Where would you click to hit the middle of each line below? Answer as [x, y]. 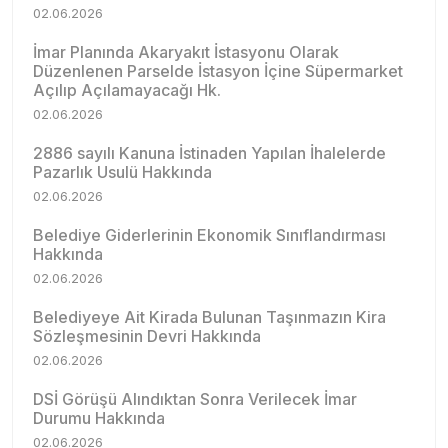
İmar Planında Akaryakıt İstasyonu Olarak [186, 52]
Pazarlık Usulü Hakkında [122, 172]
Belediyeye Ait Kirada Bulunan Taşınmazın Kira [209, 317]
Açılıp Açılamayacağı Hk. [127, 90]
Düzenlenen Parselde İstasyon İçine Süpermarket [218, 71]
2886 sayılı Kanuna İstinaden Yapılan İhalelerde [209, 153]
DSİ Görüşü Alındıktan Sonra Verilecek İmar [195, 399]
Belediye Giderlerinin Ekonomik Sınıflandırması [209, 235]
